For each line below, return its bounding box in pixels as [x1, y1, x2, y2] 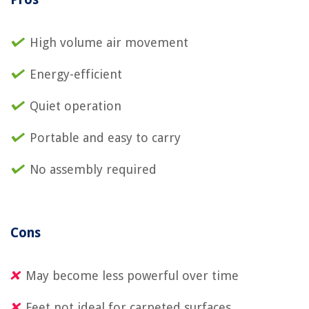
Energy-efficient [30, 67, 122, 82]
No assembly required [30, 162, 157, 177]
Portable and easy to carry [30, 130, 181, 146]
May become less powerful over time [26, 268, 239, 283]
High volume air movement [30, 35, 188, 50]
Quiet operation [30, 99, 121, 114]
